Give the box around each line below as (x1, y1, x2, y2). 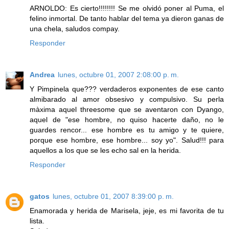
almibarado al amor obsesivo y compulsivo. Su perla (30, 95, 224, 104)
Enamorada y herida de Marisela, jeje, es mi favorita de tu (30, 207, 224, 215)
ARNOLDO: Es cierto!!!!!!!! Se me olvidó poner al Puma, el (30, 4, 224, 13)
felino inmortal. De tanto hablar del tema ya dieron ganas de (30, 14, 224, 23)
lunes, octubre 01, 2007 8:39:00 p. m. (53, 192, 174, 201)
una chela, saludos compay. (30, 25, 120, 33)
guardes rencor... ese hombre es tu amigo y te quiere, (30, 126, 224, 134)
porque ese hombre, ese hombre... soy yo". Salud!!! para (30, 136, 224, 145)
